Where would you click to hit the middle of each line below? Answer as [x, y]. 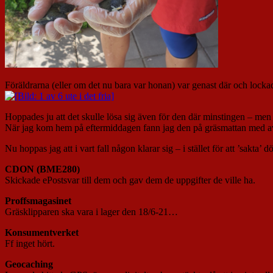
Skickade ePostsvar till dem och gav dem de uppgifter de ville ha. [130, 180]
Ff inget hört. [30, 243]
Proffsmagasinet [38, 200]
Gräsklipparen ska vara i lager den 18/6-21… [91, 211]
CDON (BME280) [42, 169]
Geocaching [29, 264]
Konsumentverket [42, 232]
